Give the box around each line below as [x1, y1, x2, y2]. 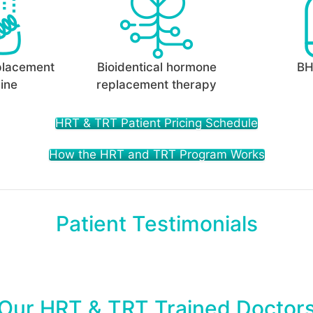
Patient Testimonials [55, 210, 258, 236]
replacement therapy [96, 77, 217, 92]
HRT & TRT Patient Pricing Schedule [55, 115, 258, 130]
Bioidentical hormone [96, 59, 217, 74]
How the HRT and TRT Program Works [48, 147, 265, 161]
